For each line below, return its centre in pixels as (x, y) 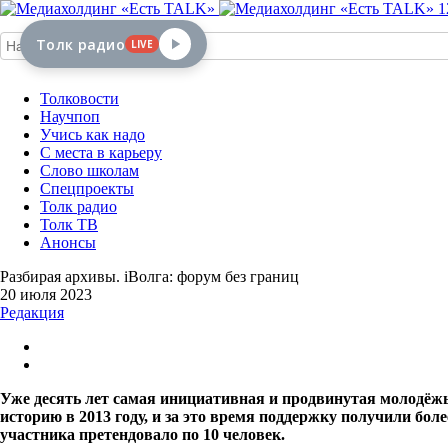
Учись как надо (92, 134)
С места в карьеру (101, 152)
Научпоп (70, 116)
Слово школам (89, 170)
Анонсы (68, 242)
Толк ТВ (69, 224)
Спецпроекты (87, 188)
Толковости (79, 98)
